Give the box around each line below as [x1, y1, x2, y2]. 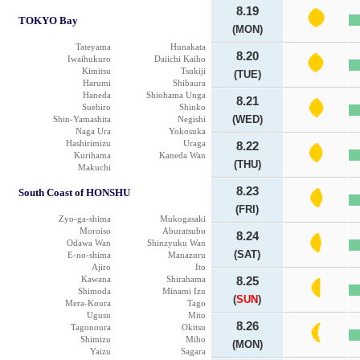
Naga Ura [76, 126, 111, 136]
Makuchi [78, 162, 111, 172]
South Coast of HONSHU [18, 186, 130, 198]
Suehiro [82, 102, 111, 112]
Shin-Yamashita [53, 114, 111, 124]
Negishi [178, 114, 206, 124]
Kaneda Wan [159, 150, 206, 160]
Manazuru [168, 250, 206, 260]
